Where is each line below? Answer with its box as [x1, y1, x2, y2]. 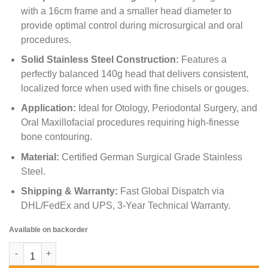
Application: [21, 103, 77, 114]
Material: [21, 151, 60, 162]
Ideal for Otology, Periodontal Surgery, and [76, 103, 258, 114]
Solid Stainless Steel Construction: [21, 54, 179, 65]
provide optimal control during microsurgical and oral [21, 20, 243, 31]
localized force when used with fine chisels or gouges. [21, 83, 249, 94]
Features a [179, 54, 227, 65]
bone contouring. [21, 132, 93, 142]
